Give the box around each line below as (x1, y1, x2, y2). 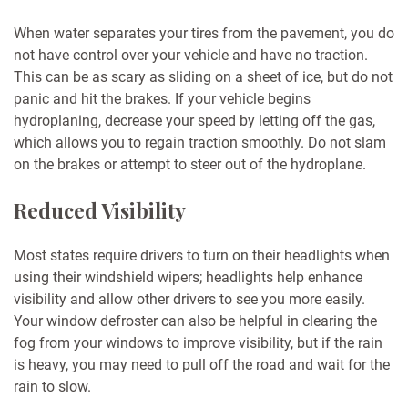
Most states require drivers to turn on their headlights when (14, 247, 390, 265)
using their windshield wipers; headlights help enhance (14, 269, 362, 287)
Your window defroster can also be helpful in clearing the (14, 312, 377, 331)
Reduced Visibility (14, 197, 186, 225)
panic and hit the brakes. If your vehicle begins (14, 90, 311, 108)
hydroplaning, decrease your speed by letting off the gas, (14, 112, 375, 130)
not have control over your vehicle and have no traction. (14, 46, 368, 65)
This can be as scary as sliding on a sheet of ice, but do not (14, 68, 393, 87)
